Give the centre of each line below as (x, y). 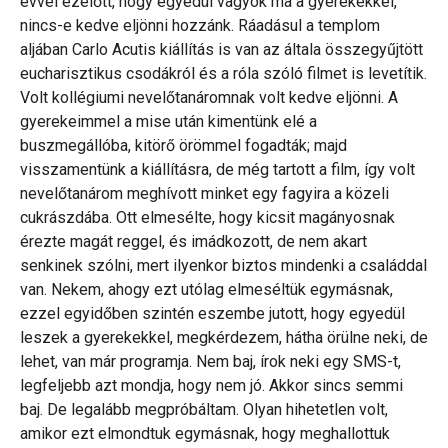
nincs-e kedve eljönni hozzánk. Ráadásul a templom (200, 25)
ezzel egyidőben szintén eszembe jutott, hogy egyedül (212, 313)
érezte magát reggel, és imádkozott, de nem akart (193, 241)
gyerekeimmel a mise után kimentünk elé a (168, 121)
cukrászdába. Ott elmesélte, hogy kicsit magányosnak (207, 217)
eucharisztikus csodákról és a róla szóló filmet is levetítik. (223, 73)
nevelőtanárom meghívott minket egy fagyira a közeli (204, 193)
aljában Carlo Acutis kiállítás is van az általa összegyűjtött (221, 49)
